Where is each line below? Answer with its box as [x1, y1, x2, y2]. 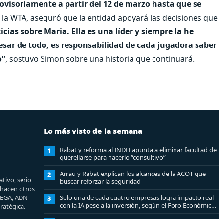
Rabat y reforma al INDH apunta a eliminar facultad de [59, 145, 217, 154]
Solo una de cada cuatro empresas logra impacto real [59, 193, 214, 202]
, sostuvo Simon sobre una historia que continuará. [5, 53, 195, 64]
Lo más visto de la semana [44, 126, 143, 136]
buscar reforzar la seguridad [59, 176, 141, 186]
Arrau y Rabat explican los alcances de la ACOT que [59, 169, 206, 178]
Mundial [59, 208, 84, 218]
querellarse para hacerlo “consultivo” [59, 153, 166, 162]
